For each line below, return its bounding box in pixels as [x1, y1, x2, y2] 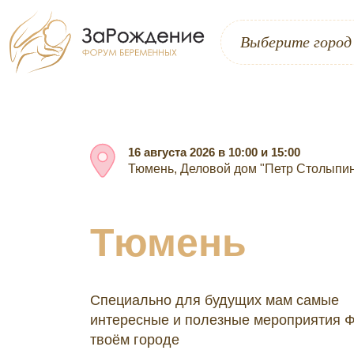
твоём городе [90, 331, 179, 348]
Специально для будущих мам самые [90, 292, 339, 308]
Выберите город [239, 32, 352, 51]
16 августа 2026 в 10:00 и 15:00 [128, 145, 300, 160]
